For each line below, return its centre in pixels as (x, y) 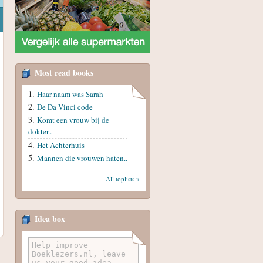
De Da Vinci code (65, 107)
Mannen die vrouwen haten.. (82, 158)
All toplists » (123, 178)
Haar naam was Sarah (70, 94)
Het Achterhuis (61, 145)
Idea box (50, 218)
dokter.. (40, 131)
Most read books (64, 72)
